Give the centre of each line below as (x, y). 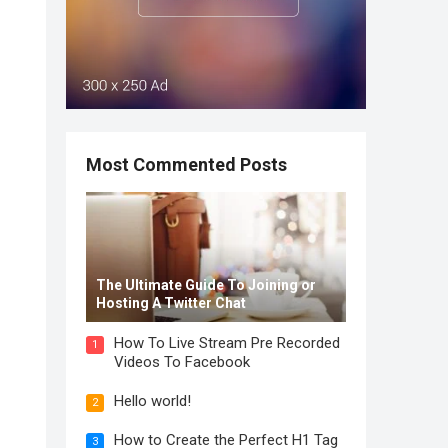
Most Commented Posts (186, 164)
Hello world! (152, 401)
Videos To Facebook (182, 362)
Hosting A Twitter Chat (171, 303)
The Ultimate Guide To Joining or (206, 285)
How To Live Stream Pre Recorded (227, 343)
